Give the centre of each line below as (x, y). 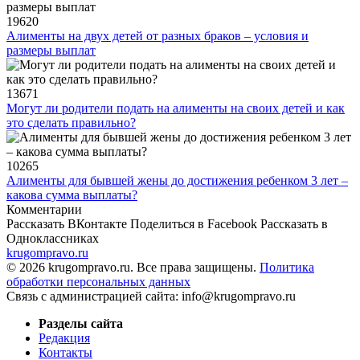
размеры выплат (51, 50)
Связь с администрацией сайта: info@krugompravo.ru (151, 296)
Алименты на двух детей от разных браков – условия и (157, 35)
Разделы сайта (81, 323)
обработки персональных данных (98, 281)
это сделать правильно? (71, 122)
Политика (287, 267)
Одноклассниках (53, 238)
